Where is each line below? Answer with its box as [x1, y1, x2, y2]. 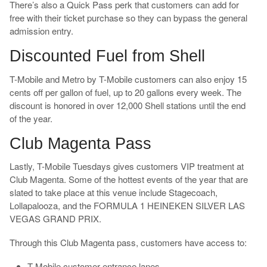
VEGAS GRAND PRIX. [9, 212, 101, 225]
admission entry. [9, 24, 76, 38]
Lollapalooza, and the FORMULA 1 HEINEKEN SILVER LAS [9, 199, 245, 212]
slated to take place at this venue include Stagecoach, [9, 186, 218, 199]
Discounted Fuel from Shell [9, 47, 205, 66]
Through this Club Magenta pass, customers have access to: [9, 236, 247, 249]
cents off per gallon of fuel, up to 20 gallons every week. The [9, 85, 241, 98]
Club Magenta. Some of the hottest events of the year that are [9, 173, 248, 186]
